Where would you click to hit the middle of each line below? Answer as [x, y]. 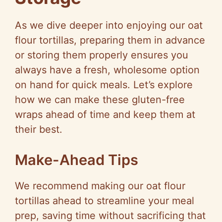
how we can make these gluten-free [100, 100]
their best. [39, 130]
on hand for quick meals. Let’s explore [104, 85]
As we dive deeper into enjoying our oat [109, 26]
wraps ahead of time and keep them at [105, 115]
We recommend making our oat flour [100, 186]
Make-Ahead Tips [77, 160]
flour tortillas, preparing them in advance [110, 40]
